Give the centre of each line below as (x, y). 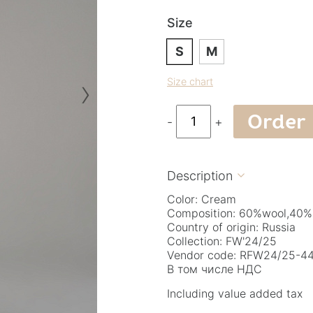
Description (200, 175)
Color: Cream (202, 199)
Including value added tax (235, 293)
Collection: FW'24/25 (222, 241)
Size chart (190, 81)
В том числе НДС (214, 269)
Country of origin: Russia (231, 227)
